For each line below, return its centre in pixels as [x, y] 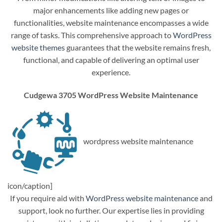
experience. [111, 72]
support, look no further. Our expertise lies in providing [111, 210]
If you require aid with [48, 198]
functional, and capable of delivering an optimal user [111, 59]
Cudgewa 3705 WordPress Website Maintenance [111, 95]
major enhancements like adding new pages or [111, 10]
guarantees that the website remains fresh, [138, 47]
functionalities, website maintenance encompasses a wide [111, 22]
